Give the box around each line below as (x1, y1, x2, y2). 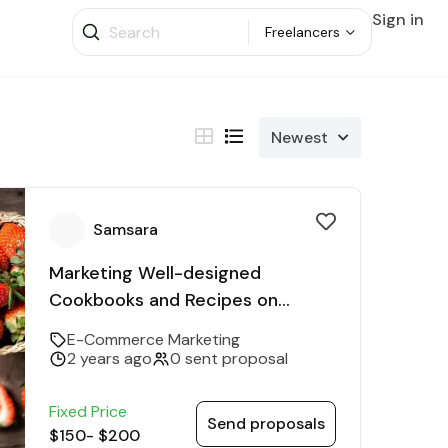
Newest (271, 127, 328, 149)
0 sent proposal (170, 348, 288, 370)
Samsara (93, 219, 158, 241)
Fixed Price (49, 401, 127, 423)
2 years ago (67, 348, 152, 370)
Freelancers (265, 22, 340, 41)
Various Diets (49, 315, 160, 340)
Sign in (372, 9, 424, 30)
